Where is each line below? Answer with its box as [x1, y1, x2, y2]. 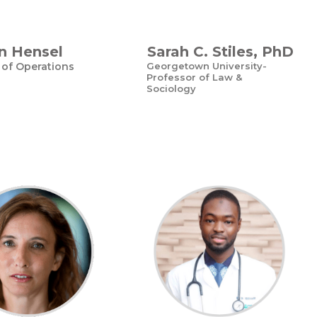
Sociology [146, 83, 196, 94]
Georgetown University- [146, 60, 267, 71]
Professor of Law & [146, 71, 242, 83]
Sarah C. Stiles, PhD [147, 43, 294, 60]
